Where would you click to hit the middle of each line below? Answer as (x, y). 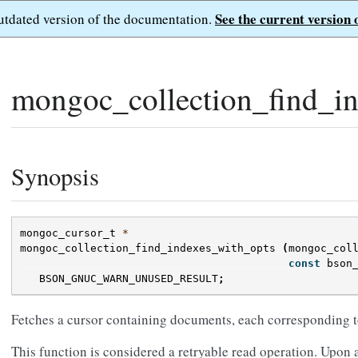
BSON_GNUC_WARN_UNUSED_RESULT (129, 279)
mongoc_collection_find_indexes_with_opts (148, 249)
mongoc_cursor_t (68, 233)
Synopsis (55, 176)
